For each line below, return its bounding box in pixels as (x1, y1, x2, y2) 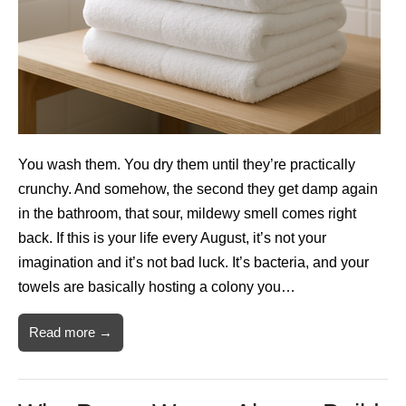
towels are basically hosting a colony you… (18, 279, 295, 295)
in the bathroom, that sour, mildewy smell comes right (18, 206, 356, 222)
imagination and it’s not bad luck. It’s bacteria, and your (18, 255, 369, 271)
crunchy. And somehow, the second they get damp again (18, 181, 378, 198)
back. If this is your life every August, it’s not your (18, 230, 326, 246)
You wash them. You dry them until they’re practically (18, 157, 355, 173)
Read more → (29, 324, 112, 341)
